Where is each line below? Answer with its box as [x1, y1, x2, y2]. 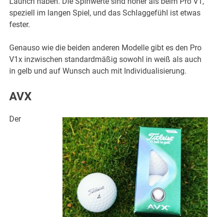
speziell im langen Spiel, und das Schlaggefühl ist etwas [9, 8, 201, 18]
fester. [9, 20, 31, 30]
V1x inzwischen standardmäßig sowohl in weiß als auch [9, 55, 202, 64]
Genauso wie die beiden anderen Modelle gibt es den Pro [9, 43, 202, 53]
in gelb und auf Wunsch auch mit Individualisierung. [9, 66, 187, 76]
